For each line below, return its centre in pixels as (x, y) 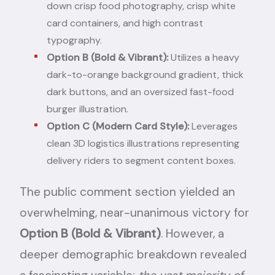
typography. (74, 40)
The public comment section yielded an (127, 192)
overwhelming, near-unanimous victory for (134, 212)
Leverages (213, 126)
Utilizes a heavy (204, 57)
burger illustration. (87, 109)
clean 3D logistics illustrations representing (143, 143)
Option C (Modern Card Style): (118, 126)
